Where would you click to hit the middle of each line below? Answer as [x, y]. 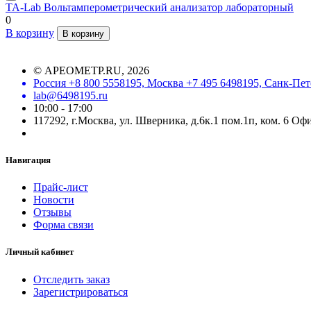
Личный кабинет [40, 252]
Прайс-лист [61, 187]
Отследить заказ [72, 279]
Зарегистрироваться [81, 292]
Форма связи [64, 225]
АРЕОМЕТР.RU [83, 70]
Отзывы [52, 212]
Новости [54, 200]
